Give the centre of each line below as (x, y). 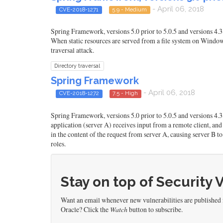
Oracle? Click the (85, 209)
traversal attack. (72, 50)
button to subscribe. (155, 209)
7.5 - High (125, 93)
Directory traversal (77, 66)
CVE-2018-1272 (79, 93)
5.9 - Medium (130, 9)
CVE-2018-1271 (79, 9)
